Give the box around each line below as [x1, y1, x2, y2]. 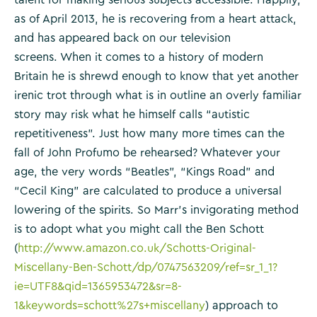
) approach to [205, 299, 278, 311]
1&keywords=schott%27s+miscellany [14, 299, 205, 311]
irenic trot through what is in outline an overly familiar [14, 89, 301, 101]
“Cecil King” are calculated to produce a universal [14, 185, 282, 197]
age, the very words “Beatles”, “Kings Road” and [14, 166, 275, 178]
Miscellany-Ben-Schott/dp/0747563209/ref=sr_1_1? [14, 261, 277, 273]
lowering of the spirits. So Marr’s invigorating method [14, 204, 299, 216]
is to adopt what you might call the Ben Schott [14, 223, 264, 235]
